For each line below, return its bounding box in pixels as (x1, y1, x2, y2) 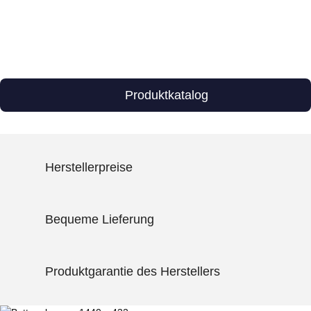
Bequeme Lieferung (45, 212, 154, 227)
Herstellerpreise (45, 160, 133, 175)
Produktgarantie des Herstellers (45, 264, 220, 279)
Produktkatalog (125, 87, 208, 102)
